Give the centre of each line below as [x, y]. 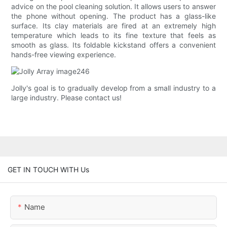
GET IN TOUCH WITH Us [48, 169]
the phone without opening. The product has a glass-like [113, 16]
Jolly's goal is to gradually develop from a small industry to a [113, 88]
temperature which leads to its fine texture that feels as [113, 35]
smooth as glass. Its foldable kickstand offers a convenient [113, 45]
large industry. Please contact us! [67, 98]
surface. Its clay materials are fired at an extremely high [113, 26]
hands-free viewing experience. [64, 55]
